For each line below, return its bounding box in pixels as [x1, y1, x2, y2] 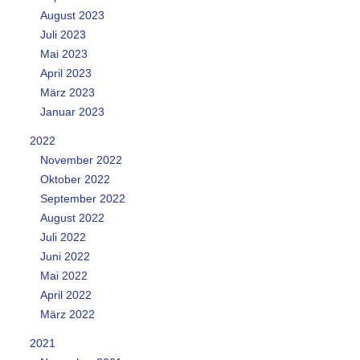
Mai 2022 [39, 268, 88, 282]
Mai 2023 [39, 47, 88, 60]
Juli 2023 [39, 27, 86, 41]
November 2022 [39, 153, 122, 166]
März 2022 [39, 307, 95, 321]
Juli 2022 [39, 230, 86, 243]
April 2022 [39, 288, 92, 301]
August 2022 [39, 211, 104, 224]
